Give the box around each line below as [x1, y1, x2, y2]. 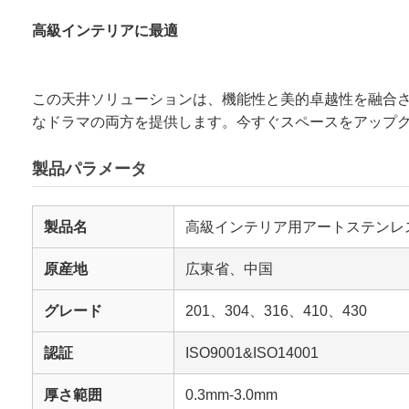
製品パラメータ [32, 160, 147, 179]
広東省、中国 [185, 261, 273, 278]
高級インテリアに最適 [32, 23, 178, 39]
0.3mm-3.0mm [185, 387, 278, 404]
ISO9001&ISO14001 [185, 345, 319, 362]
